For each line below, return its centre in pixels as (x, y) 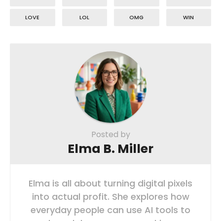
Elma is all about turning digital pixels (110, 183)
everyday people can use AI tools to (110, 210)
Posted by (110, 134)
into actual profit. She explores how (110, 196)
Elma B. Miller (110, 148)
